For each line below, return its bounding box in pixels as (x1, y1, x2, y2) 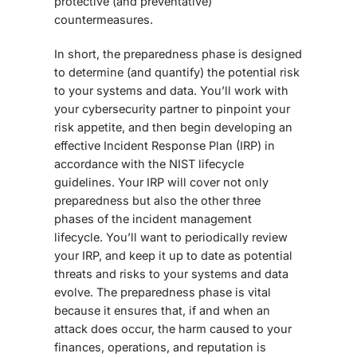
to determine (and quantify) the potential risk (54, 65, 300, 79)
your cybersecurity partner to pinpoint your (54, 101, 290, 116)
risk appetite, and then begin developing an (54, 120, 292, 134)
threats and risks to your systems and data (54, 266, 288, 280)
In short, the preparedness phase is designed (54, 46, 302, 61)
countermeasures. (54, 12, 153, 26)
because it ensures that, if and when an (54, 303, 270, 317)
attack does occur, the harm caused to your (54, 321, 292, 335)
